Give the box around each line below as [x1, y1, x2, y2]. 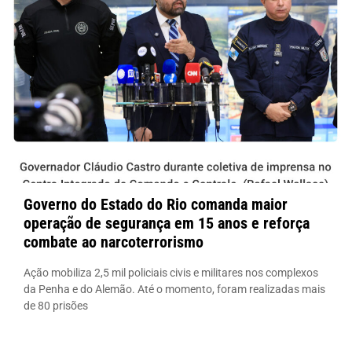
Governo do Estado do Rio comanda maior [24, 194, 288, 214]
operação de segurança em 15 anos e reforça [24, 213, 310, 233]
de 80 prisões [24, 299, 88, 312]
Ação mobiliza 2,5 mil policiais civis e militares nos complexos [24, 266, 318, 279]
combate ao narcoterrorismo [24, 232, 203, 251]
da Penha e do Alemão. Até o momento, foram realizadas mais [24, 282, 325, 295]
